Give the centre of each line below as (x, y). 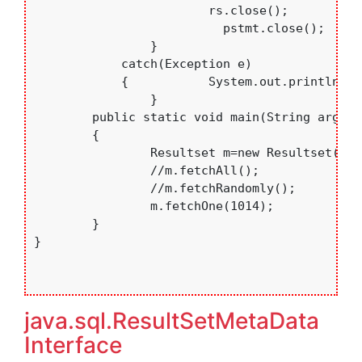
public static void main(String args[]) (63, 118)
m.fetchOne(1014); (92, 206)
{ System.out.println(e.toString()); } (63, 82)
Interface (73, 345)
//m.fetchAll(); (92, 171)
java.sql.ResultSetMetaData (172, 321)
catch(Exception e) (63, 64)
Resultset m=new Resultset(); (92, 153)
